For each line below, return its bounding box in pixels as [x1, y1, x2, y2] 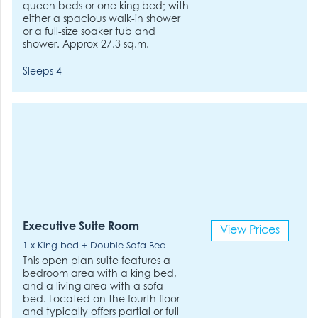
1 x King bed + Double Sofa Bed [23, 241, 167, 251]
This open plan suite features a [23, 256, 171, 266]
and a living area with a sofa [23, 282, 164, 292]
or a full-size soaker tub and [23, 26, 156, 37]
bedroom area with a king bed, [23, 269, 177, 279]
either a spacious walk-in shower [23, 13, 181, 24]
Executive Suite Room [23, 221, 140, 232]
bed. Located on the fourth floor [23, 295, 180, 305]
